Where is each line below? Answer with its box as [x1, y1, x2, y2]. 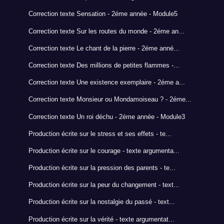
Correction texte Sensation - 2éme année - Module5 [28, 10, 177, 18]
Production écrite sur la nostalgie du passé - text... [28, 198, 175, 206]
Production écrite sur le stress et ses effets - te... [28, 129, 171, 137]
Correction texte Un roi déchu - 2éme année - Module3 [28, 112, 185, 120]
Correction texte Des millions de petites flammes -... [28, 61, 179, 69]
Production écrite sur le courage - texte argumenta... [28, 146, 179, 154]
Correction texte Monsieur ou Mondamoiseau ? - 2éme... [28, 95, 191, 103]
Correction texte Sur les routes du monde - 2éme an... [28, 27, 184, 35]
